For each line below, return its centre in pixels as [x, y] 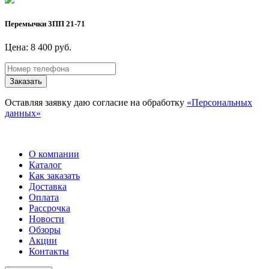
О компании [54, 154]
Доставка [48, 187]
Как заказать [54, 176]
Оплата [44, 198]
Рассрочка [50, 208]
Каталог [45, 165]
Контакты [49, 252]
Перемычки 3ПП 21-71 [45, 24]
